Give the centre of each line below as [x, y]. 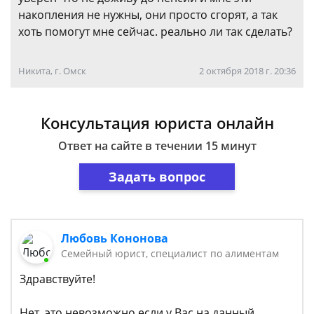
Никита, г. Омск [52, 71]
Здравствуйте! [57, 279]
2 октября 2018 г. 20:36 [247, 71]
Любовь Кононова [115, 238]
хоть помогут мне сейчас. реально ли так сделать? [155, 32]
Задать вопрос [157, 176]
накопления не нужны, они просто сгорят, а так [148, 15]
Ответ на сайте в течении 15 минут [157, 146]
